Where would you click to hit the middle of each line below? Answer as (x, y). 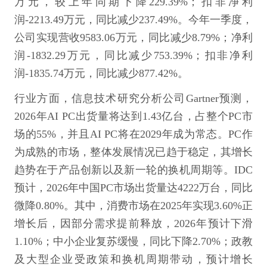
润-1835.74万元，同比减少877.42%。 (101, 73)
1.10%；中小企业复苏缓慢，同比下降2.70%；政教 (133, 241)
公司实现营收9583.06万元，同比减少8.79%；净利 (133, 38)
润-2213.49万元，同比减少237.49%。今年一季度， (133, 20)
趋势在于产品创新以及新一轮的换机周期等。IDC (133, 170)
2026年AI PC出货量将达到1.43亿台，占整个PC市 (133, 116)
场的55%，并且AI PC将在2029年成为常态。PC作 (133, 134)
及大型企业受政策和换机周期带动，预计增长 (133, 259)
